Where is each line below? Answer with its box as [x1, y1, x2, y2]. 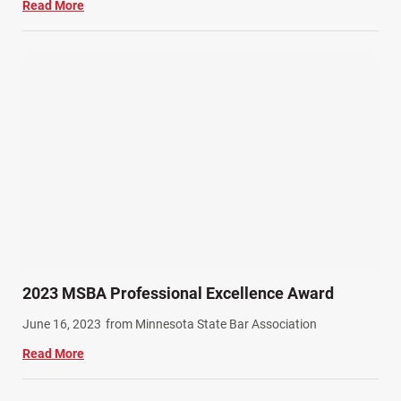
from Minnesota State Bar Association [106, 317, 317, 332]
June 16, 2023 [22, 317, 101, 332]
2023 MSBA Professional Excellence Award [22, 284, 334, 303]
